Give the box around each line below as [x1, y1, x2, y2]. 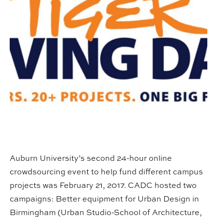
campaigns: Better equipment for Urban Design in [10, 193, 199, 204]
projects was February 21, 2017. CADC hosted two [10, 180, 197, 191]
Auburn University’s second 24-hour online [10, 153, 172, 164]
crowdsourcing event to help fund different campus [10, 166, 203, 177]
